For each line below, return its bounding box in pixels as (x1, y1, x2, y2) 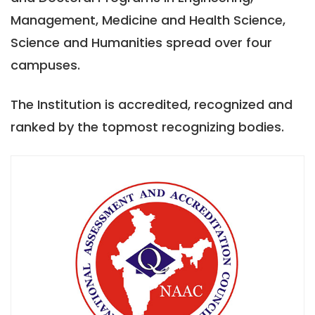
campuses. (11, 56, 80, 74)
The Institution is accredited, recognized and (11, 95, 292, 113)
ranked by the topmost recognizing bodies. (11, 117, 284, 136)
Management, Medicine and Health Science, (11, 11, 285, 29)
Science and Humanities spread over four (11, 33, 272, 51)
